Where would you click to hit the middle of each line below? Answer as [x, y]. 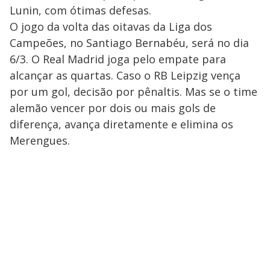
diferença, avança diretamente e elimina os [121, 124]
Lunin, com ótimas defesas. [80, 11]
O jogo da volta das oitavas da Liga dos [111, 27]
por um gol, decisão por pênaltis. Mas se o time [133, 92]
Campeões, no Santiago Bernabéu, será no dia [129, 43]
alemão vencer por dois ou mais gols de [113, 108]
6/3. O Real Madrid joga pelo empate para [118, 59]
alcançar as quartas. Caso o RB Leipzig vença [125, 76]
